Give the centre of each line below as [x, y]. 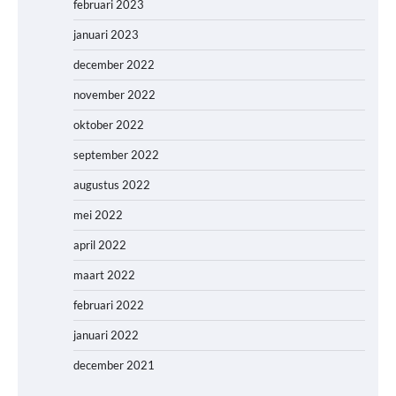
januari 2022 [106, 335]
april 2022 [100, 245]
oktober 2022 [109, 125]
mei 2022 [98, 215]
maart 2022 [104, 275]
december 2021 [114, 366]
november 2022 [114, 95]
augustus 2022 [112, 185]
